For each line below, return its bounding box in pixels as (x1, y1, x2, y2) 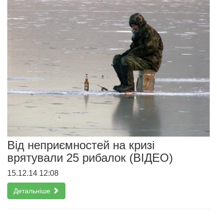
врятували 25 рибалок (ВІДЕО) (7, 151, 173, 165)
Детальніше (14, 187, 52, 195)
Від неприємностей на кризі (7, 139, 155, 152)
